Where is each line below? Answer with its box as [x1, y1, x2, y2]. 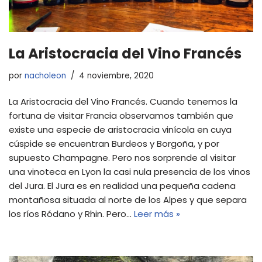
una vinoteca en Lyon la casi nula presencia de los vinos [9, 165, 250, 178]
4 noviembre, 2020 [79, 70, 154, 81]
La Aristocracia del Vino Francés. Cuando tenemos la [9, 95, 237, 108]
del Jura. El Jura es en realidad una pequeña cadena [9, 179, 236, 192]
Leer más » [134, 207, 180, 220]
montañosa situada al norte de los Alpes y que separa [9, 193, 247, 206]
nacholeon [25, 70, 66, 81]
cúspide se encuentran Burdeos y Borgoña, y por [9, 137, 219, 150]
